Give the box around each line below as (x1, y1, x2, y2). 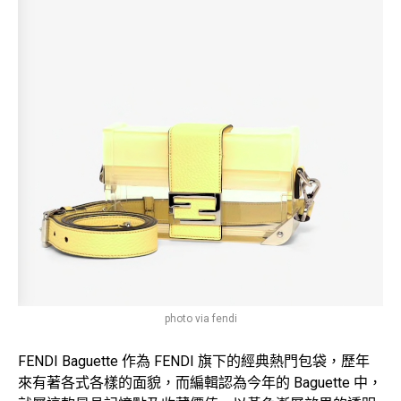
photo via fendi (164, 311, 237, 325)
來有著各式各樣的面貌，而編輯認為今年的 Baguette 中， (18, 373, 382, 391)
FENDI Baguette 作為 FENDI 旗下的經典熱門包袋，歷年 (18, 352, 370, 370)
